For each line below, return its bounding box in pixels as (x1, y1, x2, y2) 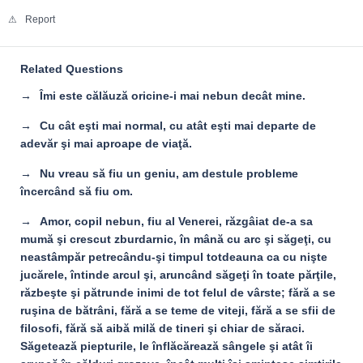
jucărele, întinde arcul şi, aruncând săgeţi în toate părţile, (20, 268, 336, 281)
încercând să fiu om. (20, 185, 133, 198)
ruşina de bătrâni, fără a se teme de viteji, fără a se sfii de (20, 304, 335, 317)
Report (25, 14, 55, 25)
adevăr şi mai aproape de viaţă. (20, 137, 192, 150)
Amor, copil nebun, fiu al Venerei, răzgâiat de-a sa (40, 215, 313, 228)
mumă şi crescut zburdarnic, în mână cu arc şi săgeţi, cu (20, 233, 331, 246)
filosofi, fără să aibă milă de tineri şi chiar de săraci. (20, 322, 305, 335)
